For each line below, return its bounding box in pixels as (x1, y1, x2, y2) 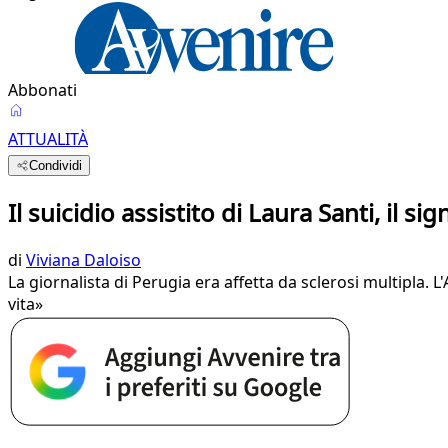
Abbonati (8, 79, 77, 101)
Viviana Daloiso (26, 248, 141, 271)
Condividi (29, 158, 83, 173)
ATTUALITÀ (8, 128, 88, 150)
